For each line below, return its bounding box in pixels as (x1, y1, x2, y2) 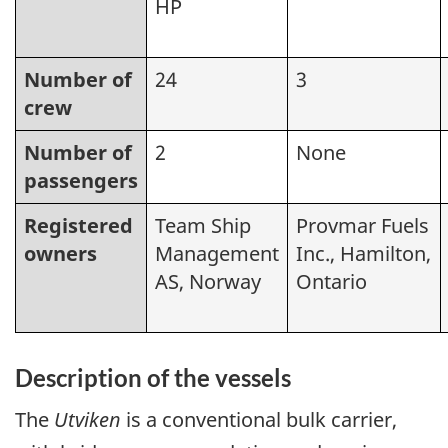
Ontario (296, 268, 367, 296)
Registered (24, 212, 133, 240)
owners (24, 240, 97, 268)
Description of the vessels (15, 363, 291, 393)
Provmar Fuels (296, 212, 429, 240)
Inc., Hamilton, (296, 240, 431, 268)
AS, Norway (155, 268, 261, 296)
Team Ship (155, 212, 251, 240)
